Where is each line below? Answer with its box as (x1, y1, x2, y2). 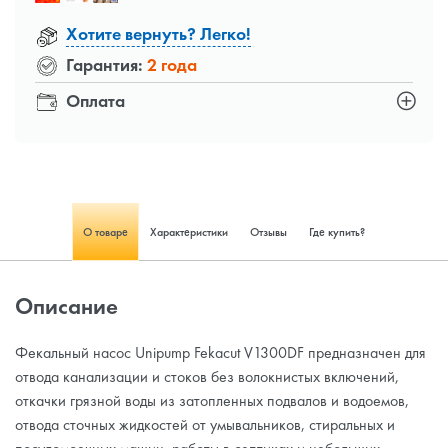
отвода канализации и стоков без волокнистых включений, (15, 366, 399, 388)
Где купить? (309, 224, 365, 241)
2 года (147, 52, 197, 76)
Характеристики (150, 224, 228, 241)
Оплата (62, 88, 125, 112)
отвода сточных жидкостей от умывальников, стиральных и (15, 414, 395, 436)
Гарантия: (62, 52, 147, 76)
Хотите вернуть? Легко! (66, 21, 251, 45)
